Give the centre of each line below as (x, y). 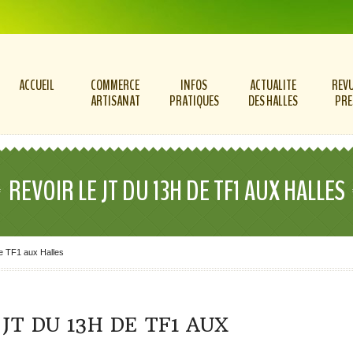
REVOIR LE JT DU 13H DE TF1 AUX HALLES (176, 191)
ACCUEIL (36, 85)
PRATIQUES (194, 101)
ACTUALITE (273, 85)
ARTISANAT (115, 101)
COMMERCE (115, 85)
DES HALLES (273, 101)
